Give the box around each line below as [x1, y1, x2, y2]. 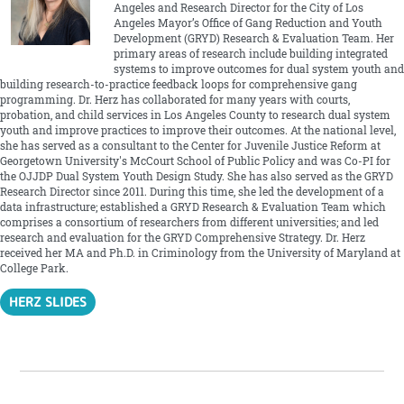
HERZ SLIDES [9, 292, 87, 310]
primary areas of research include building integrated [113, 47, 388, 61]
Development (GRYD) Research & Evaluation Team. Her [113, 32, 394, 46]
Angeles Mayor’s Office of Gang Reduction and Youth [113, 16, 382, 31]
